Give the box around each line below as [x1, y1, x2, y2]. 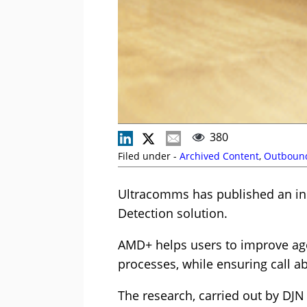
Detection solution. [118, 205, 228, 222]
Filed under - [118, 149, 180, 163]
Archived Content [180, 149, 259, 163]
